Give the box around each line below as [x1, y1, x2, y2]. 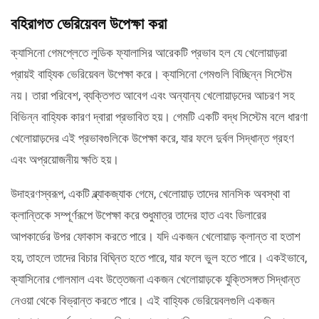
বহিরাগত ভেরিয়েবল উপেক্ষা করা [11, 14, 167, 33]
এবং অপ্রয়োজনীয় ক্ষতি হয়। [11, 152, 119, 167]
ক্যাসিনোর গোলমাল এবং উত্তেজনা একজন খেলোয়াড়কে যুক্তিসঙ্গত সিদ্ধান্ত [11, 271, 300, 286]
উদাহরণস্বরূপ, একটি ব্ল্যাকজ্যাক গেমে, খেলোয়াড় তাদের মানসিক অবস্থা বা [11, 186, 290, 201]
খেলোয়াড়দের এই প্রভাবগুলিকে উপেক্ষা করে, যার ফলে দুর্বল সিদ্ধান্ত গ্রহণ [11, 130, 294, 145]
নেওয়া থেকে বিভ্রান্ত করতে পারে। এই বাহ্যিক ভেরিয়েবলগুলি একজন [11, 293, 275, 308]
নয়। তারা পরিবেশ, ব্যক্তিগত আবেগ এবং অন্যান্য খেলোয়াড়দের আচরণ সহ [11, 88, 295, 103]
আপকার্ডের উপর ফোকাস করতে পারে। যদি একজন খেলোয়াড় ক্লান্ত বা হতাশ [11, 229, 300, 244]
